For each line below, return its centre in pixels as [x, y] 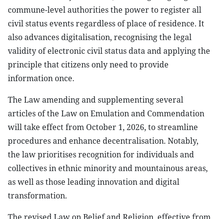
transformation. [37, 196]
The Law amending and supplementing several [96, 100]
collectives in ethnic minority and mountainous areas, [108, 168]
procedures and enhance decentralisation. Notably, [103, 141]
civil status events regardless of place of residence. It [106, 23]
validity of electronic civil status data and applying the [109, 51]
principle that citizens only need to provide [88, 65]
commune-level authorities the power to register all [105, 10]
